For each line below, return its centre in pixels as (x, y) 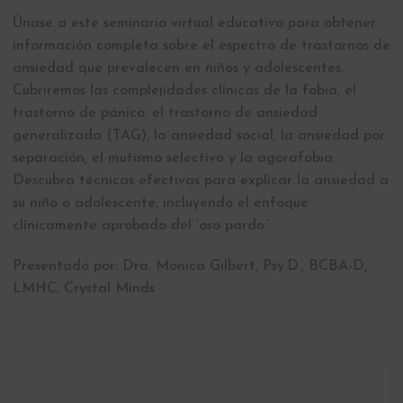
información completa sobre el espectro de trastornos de (201, 46)
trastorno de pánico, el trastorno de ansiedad (165, 113)
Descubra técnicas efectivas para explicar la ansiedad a (201, 181)
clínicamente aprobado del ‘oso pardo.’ (141, 226)
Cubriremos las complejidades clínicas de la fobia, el (184, 91)
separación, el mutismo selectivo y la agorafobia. (174, 158)
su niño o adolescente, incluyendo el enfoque (161, 203)
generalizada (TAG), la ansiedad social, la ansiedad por (199, 136)
